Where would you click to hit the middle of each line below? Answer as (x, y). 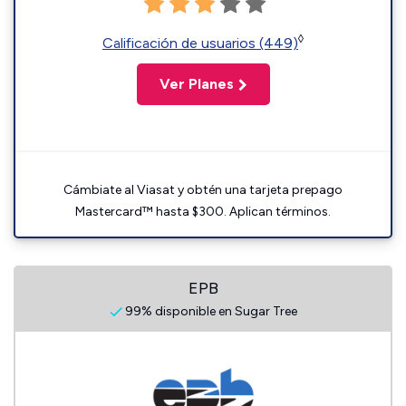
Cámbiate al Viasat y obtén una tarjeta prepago (203, 190)
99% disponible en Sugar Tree (209, 311)
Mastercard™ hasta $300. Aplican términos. (203, 212)
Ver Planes (196, 84)
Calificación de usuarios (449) (200, 43)
